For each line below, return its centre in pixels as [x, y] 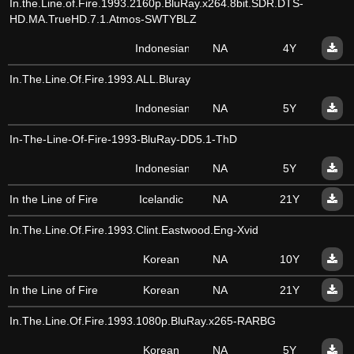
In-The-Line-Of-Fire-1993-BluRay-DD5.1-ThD [123, 139]
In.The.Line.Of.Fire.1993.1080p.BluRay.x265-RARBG [143, 321]
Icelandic [161, 199]
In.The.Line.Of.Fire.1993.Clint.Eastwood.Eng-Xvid [134, 230]
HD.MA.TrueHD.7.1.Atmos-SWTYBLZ [103, 19]
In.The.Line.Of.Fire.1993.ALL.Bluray [100, 79]
